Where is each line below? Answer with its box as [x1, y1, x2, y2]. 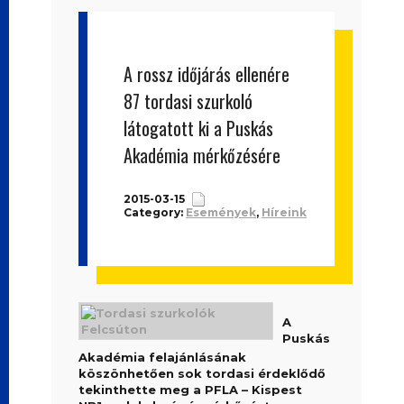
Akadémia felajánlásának [78, 350, 247, 364]
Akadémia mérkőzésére [124, 142, 281, 169]
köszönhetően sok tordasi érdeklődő [78, 366, 326, 381]
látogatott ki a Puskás [124, 115, 274, 142]
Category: [124, 206, 187, 219]
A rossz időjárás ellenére [124, 60, 290, 87]
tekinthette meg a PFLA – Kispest [78, 382, 303, 397]
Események [186, 206, 257, 219]
